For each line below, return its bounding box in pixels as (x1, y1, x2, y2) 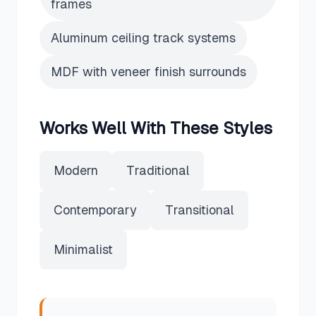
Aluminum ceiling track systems (51, 30, 236, 45)
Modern (54, 163, 98, 178)
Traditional (126, 163, 190, 178)
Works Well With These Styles (39, 119, 272, 138)
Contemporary (54, 202, 137, 217)
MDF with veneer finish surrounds (51, 64, 246, 79)
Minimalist (54, 242, 113, 257)
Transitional (165, 202, 234, 217)
